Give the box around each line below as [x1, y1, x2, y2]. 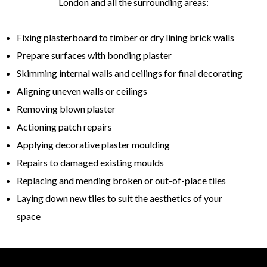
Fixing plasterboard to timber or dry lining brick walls [17, 32, 234, 44]
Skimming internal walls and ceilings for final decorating [17, 67, 243, 79]
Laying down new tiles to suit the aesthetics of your [17, 193, 222, 204]
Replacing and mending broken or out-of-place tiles [17, 175, 226, 187]
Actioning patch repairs [17, 121, 112, 133]
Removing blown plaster [17, 103, 116, 115]
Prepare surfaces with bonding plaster [17, 49, 172, 61]
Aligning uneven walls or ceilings [17, 85, 147, 97]
